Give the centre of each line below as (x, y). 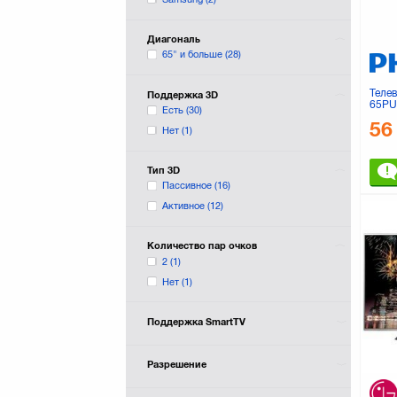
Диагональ (173, 39)
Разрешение (176, 365)
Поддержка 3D (182, 94)
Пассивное (189, 186)
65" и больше (194, 54)
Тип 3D (163, 170)
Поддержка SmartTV (196, 321)
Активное (185, 206)
